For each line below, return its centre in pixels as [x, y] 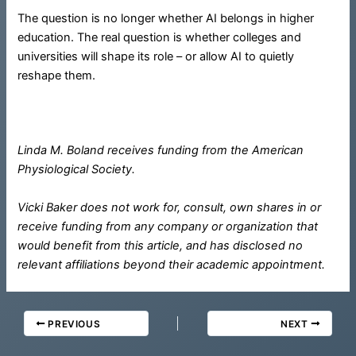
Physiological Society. [77, 170]
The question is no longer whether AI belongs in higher [166, 18]
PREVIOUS [73, 323]
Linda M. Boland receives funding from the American [161, 151]
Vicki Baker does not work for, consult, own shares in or [170, 207]
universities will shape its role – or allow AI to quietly [156, 56]
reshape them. [57, 75]
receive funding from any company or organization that [168, 226]
